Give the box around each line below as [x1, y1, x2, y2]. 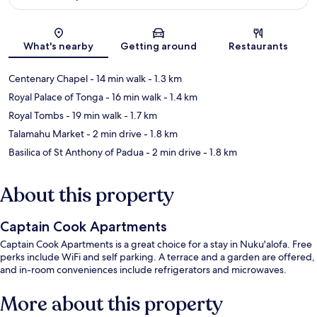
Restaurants [229, 40, 289, 53]
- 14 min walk [88, 72, 146, 86]
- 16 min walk [103, 91, 161, 104]
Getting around [120, 40, 197, 53]
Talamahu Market [8, 127, 84, 141]
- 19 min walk [64, 109, 122, 122]
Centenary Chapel [8, 72, 88, 86]
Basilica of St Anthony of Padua [8, 146, 144, 159]
